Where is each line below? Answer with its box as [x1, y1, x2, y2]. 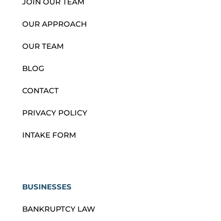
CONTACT [22, 86, 59, 96]
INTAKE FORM [22, 130, 76, 140]
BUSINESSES [22, 182, 72, 192]
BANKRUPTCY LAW [22, 204, 95, 214]
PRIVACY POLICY [22, 108, 87, 118]
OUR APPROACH [22, 19, 87, 29]
